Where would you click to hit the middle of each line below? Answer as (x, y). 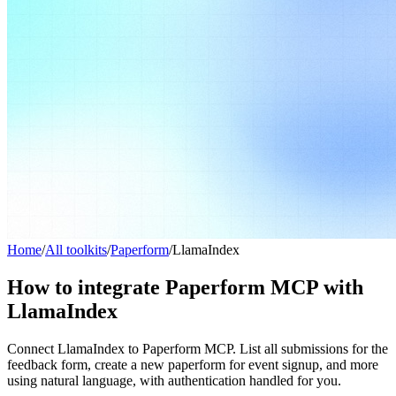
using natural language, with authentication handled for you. (174, 380)
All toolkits (76, 250)
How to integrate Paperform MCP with (185, 287)
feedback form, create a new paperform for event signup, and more (193, 364)
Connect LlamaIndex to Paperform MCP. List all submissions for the (198, 348)
